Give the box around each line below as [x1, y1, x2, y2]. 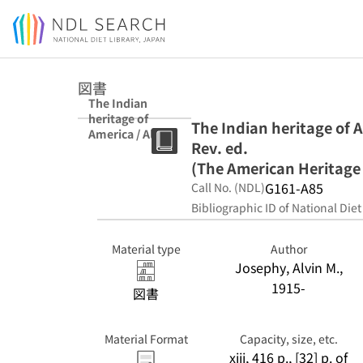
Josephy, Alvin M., [234, 258, 343, 277]
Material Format [104, 331, 188, 347]
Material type [111, 241, 181, 257]
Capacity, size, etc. [239, 331, 338, 347]
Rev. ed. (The [88, 156, 161, 173]
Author [270, 241, 307, 257]
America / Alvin [88, 125, 170, 142]
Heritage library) [88, 186, 179, 203]
